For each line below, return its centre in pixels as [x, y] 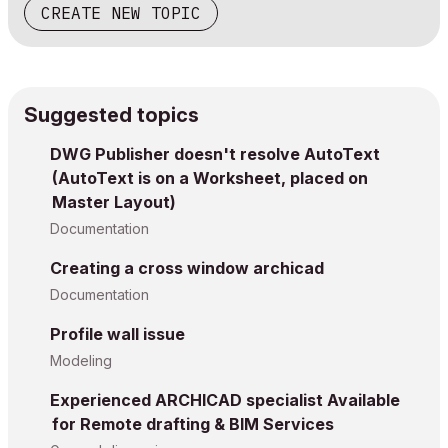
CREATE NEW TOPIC [121, 13]
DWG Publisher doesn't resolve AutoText [215, 154]
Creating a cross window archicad [187, 268]
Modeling [81, 360]
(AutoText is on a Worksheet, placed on [210, 178]
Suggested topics [111, 115]
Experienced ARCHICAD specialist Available [225, 400]
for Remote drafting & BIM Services [193, 424]
